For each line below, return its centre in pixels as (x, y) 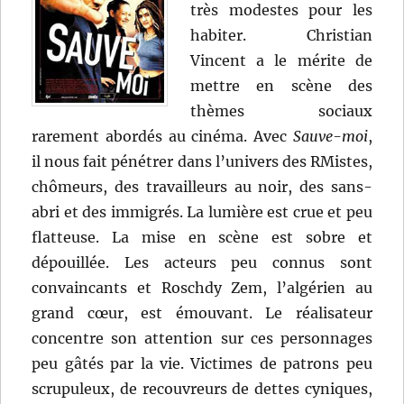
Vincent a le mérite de (281, 61)
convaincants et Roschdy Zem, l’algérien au (202, 288)
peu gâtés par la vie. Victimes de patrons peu (202, 364)
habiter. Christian (281, 36)
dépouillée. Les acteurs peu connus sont (202, 263)
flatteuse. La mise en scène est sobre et (202, 238)
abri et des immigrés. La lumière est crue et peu (202, 212)
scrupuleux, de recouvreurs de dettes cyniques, (202, 389)
